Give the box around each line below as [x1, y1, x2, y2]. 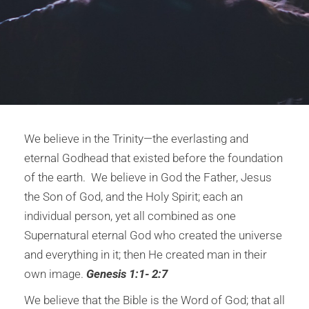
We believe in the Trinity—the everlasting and [24, 132, 248, 146]
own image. [24, 267, 86, 281]
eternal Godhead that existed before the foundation [24, 151, 283, 165]
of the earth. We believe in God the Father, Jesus [24, 170, 272, 184]
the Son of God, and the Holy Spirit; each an [24, 190, 243, 203]
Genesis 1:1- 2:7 [86, 267, 168, 281]
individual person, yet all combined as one [24, 209, 236, 223]
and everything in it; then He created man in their [24, 248, 267, 261]
